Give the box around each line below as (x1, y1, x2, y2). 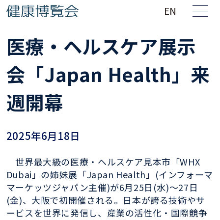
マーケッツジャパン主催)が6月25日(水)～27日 (6, 180, 198, 193)
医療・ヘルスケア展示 (6, 31, 196, 59)
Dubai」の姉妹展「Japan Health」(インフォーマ (6, 167, 213, 181)
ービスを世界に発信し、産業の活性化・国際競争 (6, 206, 208, 219)
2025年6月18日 (6, 128, 80, 143)
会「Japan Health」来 (6, 59, 210, 87)
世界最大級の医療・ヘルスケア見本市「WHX (6, 155, 200, 168)
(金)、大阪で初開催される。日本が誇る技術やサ (6, 193, 205, 206)
